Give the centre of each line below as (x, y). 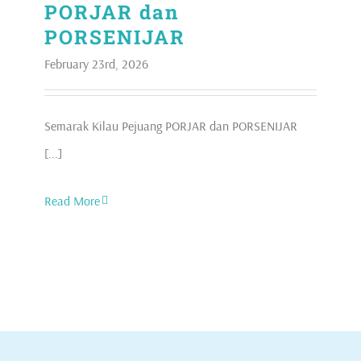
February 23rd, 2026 (96, 64)
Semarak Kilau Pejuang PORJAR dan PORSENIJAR (171, 126)
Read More (72, 201)
